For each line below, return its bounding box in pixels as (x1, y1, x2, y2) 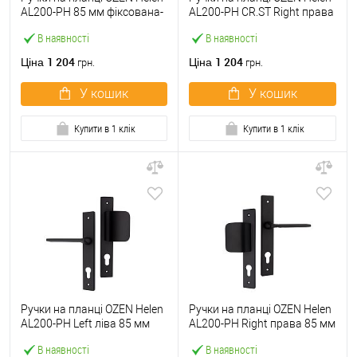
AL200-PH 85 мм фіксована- (21, 6, 163, 18)
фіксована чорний (21, 20, 114, 33)
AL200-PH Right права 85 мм (189, 317, 335, 330)
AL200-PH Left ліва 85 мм (21, 317, 150, 330)
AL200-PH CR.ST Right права (189, 6, 334, 18)
